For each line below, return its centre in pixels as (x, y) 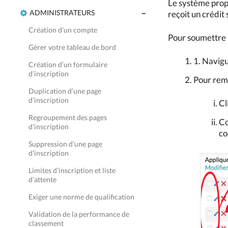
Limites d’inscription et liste (72, 170)
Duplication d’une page (65, 91)
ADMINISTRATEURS (62, 12)
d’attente (42, 179)
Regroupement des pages (68, 117)
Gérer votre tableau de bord (72, 47)
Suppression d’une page (65, 144)
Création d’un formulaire (68, 64)
